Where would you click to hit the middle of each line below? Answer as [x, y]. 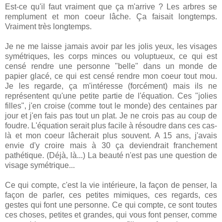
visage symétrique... [40, 165]
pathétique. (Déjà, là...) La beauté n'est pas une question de [111, 155]
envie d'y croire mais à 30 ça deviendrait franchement [111, 145]
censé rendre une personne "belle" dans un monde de [111, 66]
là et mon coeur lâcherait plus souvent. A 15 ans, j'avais [111, 135]
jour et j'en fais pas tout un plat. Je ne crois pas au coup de [111, 115]
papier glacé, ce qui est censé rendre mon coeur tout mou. [111, 76]
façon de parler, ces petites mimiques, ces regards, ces [111, 195]
